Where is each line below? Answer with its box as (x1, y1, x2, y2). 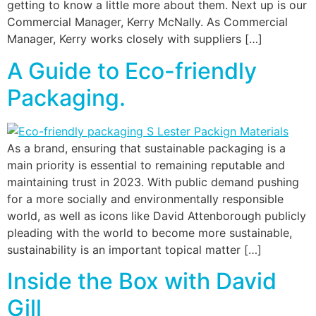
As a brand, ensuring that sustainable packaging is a (7, 140, 286, 155)
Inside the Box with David (7, 267, 276, 296)
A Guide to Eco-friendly (7, 56, 257, 85)
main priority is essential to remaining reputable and (7, 157, 285, 172)
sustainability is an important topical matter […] (7, 242, 262, 257)
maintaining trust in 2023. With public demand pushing (7, 174, 299, 189)
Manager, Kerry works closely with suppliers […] (7, 32, 262, 47)
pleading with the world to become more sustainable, (7, 225, 292, 240)
